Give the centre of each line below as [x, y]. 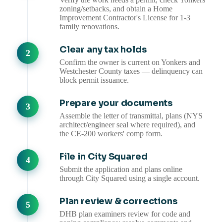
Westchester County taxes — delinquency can [131, 71]
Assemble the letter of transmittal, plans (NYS [131, 116]
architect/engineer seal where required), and [127, 125]
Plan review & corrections [118, 201]
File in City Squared [104, 157]
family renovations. [89, 27]
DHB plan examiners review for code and [125, 214]
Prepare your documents [116, 103]
